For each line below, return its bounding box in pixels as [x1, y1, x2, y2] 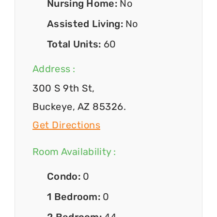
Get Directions [32, 119, 100, 131]
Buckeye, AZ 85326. [32, 101, 126, 113]
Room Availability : [32, 145, 116, 157]
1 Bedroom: [47, 190, 103, 202]
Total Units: [47, 38, 104, 50]
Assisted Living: [47, 17, 126, 30]
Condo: [47, 170, 83, 182]
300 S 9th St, [32, 82, 95, 94]
